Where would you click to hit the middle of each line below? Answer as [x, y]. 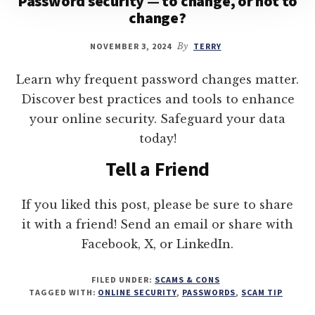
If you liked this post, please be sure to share [157, 205]
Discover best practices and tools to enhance [157, 99]
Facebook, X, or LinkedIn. [157, 244]
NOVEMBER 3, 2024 [131, 46]
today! [157, 139]
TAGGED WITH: [63, 292]
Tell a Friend [157, 169]
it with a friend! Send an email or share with [157, 225]
